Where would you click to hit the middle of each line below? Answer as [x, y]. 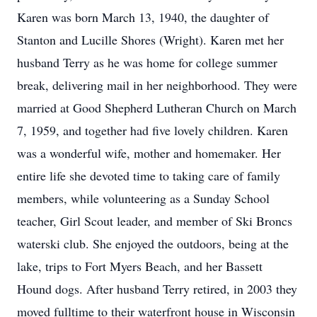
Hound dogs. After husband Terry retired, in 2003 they [157, 289]
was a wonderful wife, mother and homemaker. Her [149, 153]
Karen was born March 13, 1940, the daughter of [143, 17]
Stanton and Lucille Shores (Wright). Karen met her [150, 40]
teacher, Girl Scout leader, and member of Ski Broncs [155, 221]
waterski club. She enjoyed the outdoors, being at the [153, 243]
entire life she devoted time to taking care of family [149, 175]
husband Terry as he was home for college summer [147, 62]
